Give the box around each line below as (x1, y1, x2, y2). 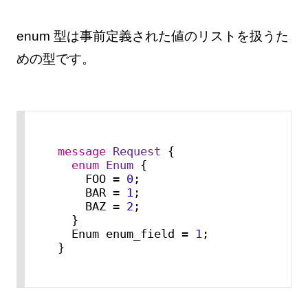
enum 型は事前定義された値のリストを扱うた (16, 28, 289, 43)
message (57, 144, 113, 159)
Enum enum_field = (71, 227, 195, 241)
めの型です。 (16, 51, 95, 66)
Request (112, 144, 161, 159)
